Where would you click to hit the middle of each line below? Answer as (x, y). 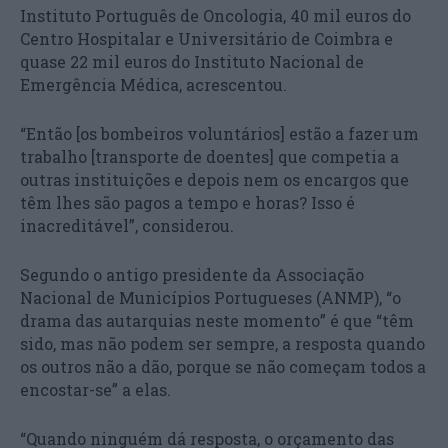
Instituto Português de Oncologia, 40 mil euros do (215, 15)
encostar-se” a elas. (95, 389)
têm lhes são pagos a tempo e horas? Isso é (187, 202)
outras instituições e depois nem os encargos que (214, 179)
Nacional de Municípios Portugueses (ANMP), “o (210, 297)
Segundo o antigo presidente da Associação (192, 274)
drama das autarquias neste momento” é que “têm (217, 320)
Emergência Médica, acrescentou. (153, 84)
